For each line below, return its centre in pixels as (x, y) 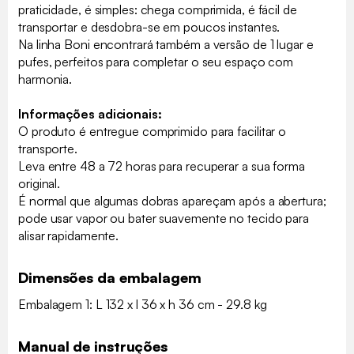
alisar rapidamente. (69, 235)
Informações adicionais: (90, 113)
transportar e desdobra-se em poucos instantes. (149, 26)
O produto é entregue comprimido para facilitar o (153, 131)
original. (40, 183)
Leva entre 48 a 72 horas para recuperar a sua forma (162, 166)
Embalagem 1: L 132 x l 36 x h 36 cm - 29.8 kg (143, 304)
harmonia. (45, 79)
